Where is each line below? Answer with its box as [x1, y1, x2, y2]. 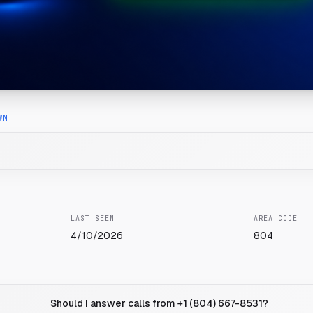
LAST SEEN [71, 214, 115, 223]
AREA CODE [253, 214, 298, 223]
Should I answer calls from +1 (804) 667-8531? [50, 297, 269, 310]
